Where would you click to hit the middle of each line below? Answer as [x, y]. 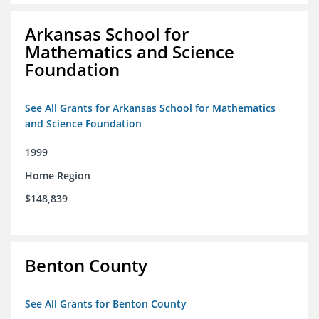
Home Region [58, 176]
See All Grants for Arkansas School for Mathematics [150, 108]
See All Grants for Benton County [106, 304]
